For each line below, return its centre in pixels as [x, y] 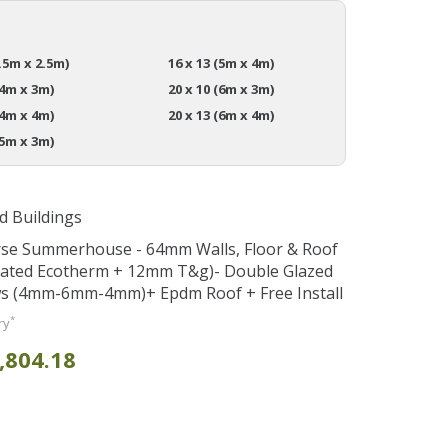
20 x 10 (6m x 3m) [220, 89]
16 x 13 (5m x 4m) [220, 63]
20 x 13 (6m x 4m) [220, 115]
